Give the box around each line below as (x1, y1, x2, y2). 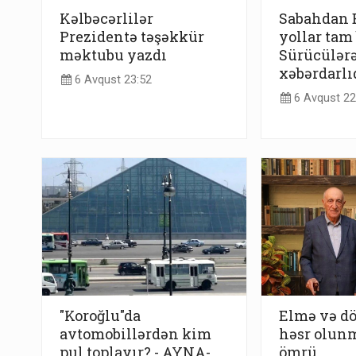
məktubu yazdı (60, 45, 167, 65)
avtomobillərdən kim (60, 323, 211, 343)
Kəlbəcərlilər (60, 9, 153, 29)
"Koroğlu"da (60, 305, 141, 325)
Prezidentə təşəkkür (60, 27, 204, 47)
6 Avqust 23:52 (72, 72, 152, 87)
